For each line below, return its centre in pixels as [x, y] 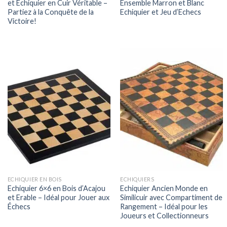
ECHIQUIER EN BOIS [34, 179]
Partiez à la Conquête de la [50, 12]
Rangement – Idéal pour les [164, 207]
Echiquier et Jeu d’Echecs [161, 12]
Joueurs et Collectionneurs [165, 216]
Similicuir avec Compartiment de [172, 198]
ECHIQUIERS [137, 179]
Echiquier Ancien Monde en [164, 188]
